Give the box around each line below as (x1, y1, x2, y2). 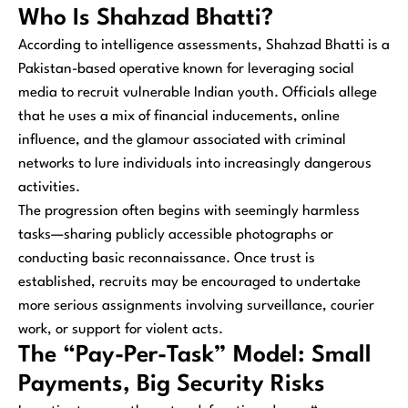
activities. (18, 179, 80, 195)
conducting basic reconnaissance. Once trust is (18, 250, 315, 266)
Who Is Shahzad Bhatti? (18, 6, 273, 30)
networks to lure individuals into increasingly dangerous (18, 156, 372, 171)
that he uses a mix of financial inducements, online (18, 108, 340, 124)
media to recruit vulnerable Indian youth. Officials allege (18, 85, 377, 100)
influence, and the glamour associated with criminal (18, 132, 346, 148)
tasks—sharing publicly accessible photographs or (18, 227, 333, 242)
